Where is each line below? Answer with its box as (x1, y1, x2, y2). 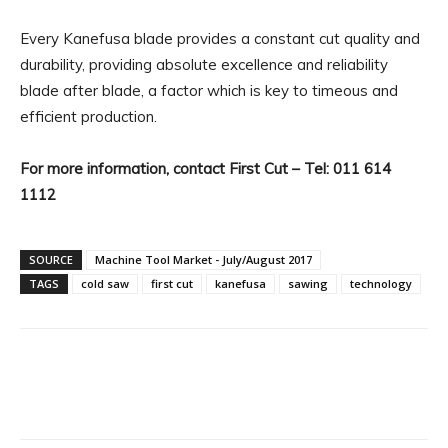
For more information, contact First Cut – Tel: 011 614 (20, 159, 391, 179)
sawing (288, 276, 328, 292)
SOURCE (29, 252, 73, 268)
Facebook (67, 390, 119, 406)
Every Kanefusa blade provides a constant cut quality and (20, 29, 420, 49)
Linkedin (283, 390, 329, 406)
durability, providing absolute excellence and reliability (20, 55, 388, 75)
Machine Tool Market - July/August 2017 (95, 252, 312, 268)
